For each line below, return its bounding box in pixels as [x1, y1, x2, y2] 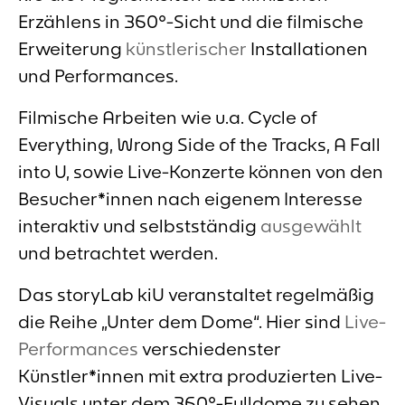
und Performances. [18, 64, 178, 88]
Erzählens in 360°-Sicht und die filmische [18, 10, 363, 33]
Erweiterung [18, 37, 126, 61]
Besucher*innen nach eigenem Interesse [18, 187, 363, 211]
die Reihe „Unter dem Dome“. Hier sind [18, 310, 344, 334]
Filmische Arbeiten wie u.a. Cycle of [18, 106, 317, 129]
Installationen [247, 37, 368, 61]
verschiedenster [138, 337, 281, 361]
